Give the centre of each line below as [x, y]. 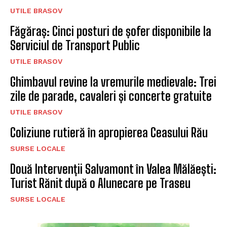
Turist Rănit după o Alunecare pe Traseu [100, 183]
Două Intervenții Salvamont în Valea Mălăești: [113, 169]
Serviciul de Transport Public [75, 45]
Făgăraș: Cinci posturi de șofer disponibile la [111, 31]
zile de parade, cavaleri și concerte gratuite [111, 96]
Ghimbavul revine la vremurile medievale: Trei [113, 82]
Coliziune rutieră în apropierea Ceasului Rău [109, 132]
